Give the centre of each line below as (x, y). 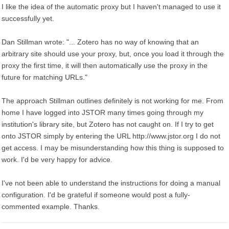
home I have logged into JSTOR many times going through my (102, 112)
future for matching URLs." (44, 77)
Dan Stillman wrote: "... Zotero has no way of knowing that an (100, 42)
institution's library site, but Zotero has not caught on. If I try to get (108, 124)
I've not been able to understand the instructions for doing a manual (111, 183)
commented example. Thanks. (51, 207)
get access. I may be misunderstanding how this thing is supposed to (113, 148)
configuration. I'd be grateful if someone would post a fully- (96, 195)
